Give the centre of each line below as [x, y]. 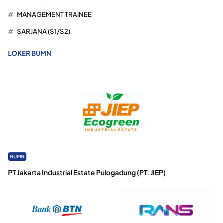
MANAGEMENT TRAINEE [54, 14]
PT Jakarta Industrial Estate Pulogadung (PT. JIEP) [87, 172]
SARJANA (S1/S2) [43, 31]
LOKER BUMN [30, 53]
